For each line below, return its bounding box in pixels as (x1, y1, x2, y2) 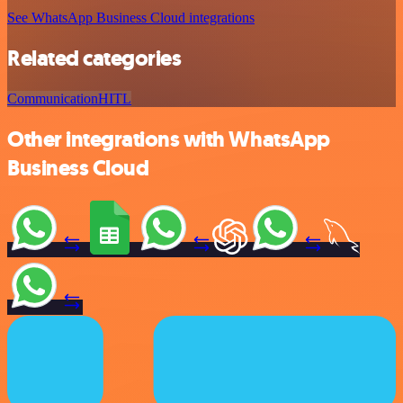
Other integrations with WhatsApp (7, 124, 330, 154)
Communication (7, 90, 98, 106)
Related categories (7, 43, 182, 73)
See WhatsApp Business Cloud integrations (7, 10, 255, 26)
